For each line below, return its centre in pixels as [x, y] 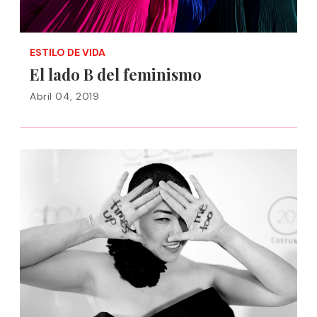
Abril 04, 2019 [64, 96]
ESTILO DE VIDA [68, 52]
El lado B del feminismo [116, 74]
